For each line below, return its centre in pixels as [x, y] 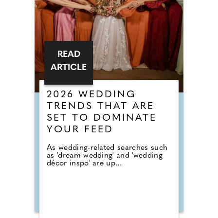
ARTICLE [69, 68]
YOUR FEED [80, 130]
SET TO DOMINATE [102, 118]
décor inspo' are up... [84, 163]
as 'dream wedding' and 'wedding [105, 155]
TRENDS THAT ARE [100, 106]
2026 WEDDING [91, 95]
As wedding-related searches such [107, 148]
